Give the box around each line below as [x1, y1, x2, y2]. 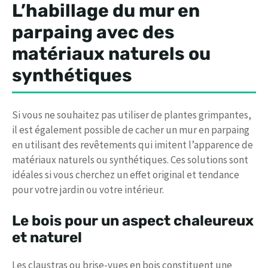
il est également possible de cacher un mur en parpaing [12, 123, 249, 136]
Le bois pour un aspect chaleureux [12, 212, 254, 230]
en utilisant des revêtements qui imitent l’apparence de [12, 138, 253, 151]
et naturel [12, 229, 82, 246]
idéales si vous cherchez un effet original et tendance [12, 167, 239, 181]
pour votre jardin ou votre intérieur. [12, 182, 164, 196]
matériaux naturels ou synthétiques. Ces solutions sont [12, 153, 248, 166]
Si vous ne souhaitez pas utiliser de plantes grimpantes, [12, 108, 251, 121]
